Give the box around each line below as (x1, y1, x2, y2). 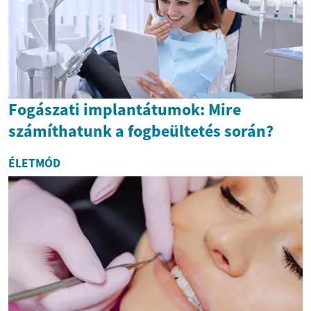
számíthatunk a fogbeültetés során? (8, 119, 274, 142)
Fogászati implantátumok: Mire (8, 98, 241, 120)
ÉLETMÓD (8, 155, 60, 171)
